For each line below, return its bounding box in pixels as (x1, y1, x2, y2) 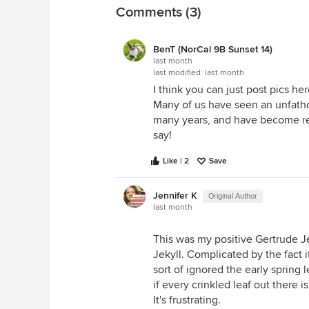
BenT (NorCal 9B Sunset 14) (153, 43, 272, 55)
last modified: (153, 68, 205, 78)
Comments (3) (116, 4, 201, 21)
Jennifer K (153, 190, 197, 201)
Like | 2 (163, 156, 189, 166)
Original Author (208, 192, 257, 201)
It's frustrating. (153, 293, 221, 307)
